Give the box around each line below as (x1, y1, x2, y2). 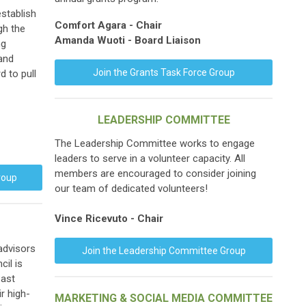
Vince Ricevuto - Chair (55, 212, 163, 225)
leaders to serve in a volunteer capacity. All (55, 152, 245, 165)
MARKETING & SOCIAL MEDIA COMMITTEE (55, 292, 273, 305)
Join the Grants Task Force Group (92, 67, 235, 78)
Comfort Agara (55, 19, 126, 31)
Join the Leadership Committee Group (81, 245, 246, 256)
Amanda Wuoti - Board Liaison (55, 34, 201, 46)
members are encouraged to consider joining (55, 167, 256, 180)
